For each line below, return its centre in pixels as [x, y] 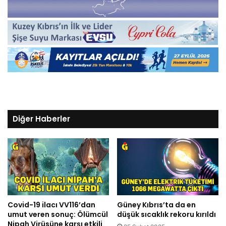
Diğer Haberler [41, 119]
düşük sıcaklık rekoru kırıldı [166, 215]
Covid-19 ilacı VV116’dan [51, 205]
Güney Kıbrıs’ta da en [156, 205]
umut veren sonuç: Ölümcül [58, 215]
